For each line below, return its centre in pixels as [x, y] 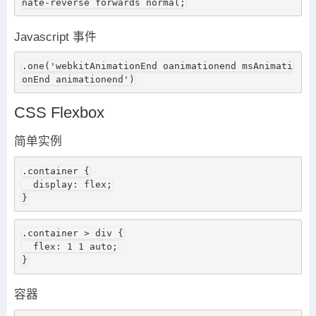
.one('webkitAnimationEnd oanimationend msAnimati [157, 66]
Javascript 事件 [55, 37]
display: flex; [27, 184]
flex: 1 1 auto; [27, 247]
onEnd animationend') [78, 79]
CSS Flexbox [59, 113]
